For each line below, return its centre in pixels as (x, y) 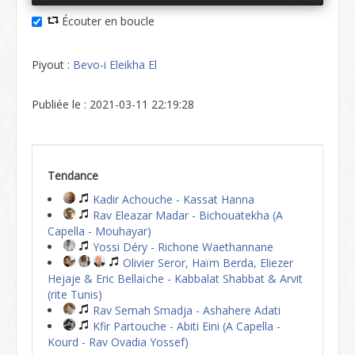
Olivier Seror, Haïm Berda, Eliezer (206, 263)
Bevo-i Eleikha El (115, 65)
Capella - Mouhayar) (99, 231)
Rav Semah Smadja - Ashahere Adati (185, 310)
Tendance (73, 176)
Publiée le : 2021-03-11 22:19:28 (113, 104)
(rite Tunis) (75, 294)
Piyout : (52, 65)
